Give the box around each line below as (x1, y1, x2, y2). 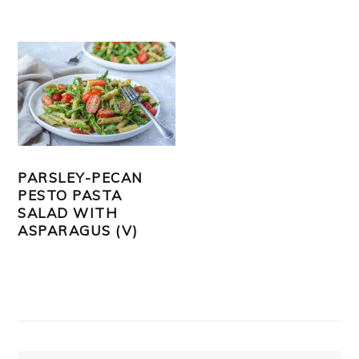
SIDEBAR (17, 309, 103, 329)
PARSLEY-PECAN (18, 168, 143, 186)
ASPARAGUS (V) (18, 221, 139, 239)
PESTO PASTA (18, 186, 123, 204)
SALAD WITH (18, 204, 119, 221)
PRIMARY (17, 289, 106, 309)
